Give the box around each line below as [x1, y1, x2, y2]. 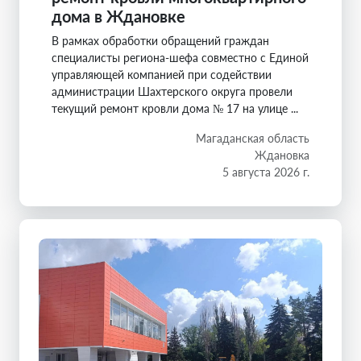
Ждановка [255, 147, 309, 162]
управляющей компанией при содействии [52, 67, 272, 81]
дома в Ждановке [52, 6, 185, 26]
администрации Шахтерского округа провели [52, 84, 293, 98]
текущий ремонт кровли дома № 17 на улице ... [52, 101, 298, 115]
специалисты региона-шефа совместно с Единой [52, 50, 309, 64]
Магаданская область [196, 131, 309, 145]
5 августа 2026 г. [222, 164, 309, 179]
